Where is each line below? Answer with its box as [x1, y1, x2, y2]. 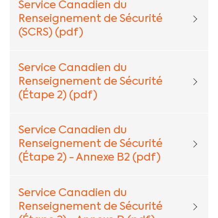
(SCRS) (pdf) [18, 27, 83, 38]
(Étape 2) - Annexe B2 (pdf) [18, 152, 161, 163]
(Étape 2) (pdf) [18, 90, 97, 101]
